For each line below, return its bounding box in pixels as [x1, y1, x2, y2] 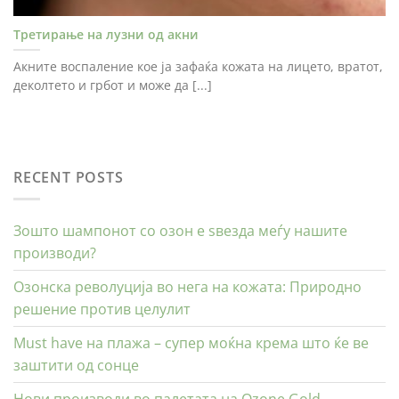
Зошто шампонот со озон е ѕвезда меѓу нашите [13, 221, 347, 241]
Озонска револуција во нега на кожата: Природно [13, 277, 362, 297]
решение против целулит [13, 299, 191, 320]
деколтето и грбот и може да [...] [13, 77, 212, 94]
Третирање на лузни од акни [13, 26, 199, 44]
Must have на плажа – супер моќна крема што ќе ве [13, 333, 369, 354]
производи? [13, 243, 96, 264]
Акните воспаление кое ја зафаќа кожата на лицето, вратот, [13, 58, 383, 76]
